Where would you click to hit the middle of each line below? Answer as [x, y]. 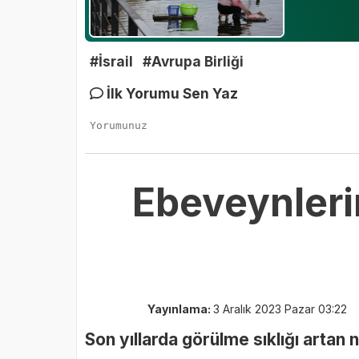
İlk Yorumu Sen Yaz [170, 93]
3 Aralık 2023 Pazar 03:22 [280, 309]
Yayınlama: [180, 309]
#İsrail [111, 61]
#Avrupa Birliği [193, 61]
